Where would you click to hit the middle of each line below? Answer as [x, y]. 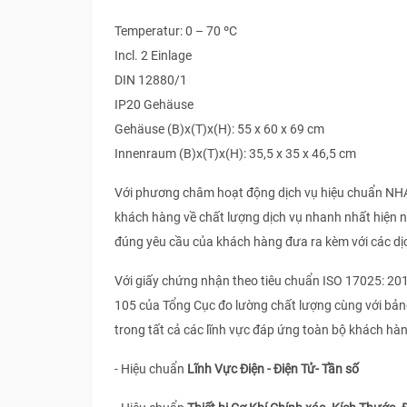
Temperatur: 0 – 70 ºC [176, 31]
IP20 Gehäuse [154, 104]
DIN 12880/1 [151, 80]
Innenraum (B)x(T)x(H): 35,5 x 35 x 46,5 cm [235, 154]
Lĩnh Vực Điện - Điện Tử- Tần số [273, 369]
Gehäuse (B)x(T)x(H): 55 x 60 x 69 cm [219, 129]
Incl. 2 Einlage [153, 55]
